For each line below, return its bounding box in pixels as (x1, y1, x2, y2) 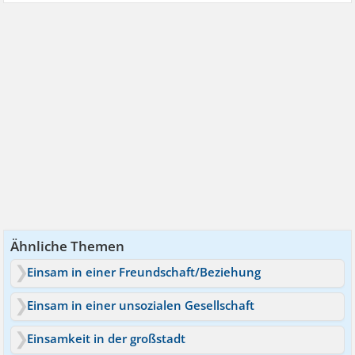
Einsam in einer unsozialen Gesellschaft (27, 297, 255, 313)
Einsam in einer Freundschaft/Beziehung (27, 264, 261, 280)
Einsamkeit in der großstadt (27, 330, 186, 346)
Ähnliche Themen (10, 237, 125, 255)
